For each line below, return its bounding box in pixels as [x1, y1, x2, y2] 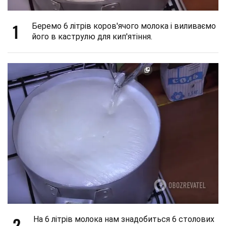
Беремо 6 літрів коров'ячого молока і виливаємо [32, 21, 216, 31]
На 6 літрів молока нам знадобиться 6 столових [33, 214, 214, 224]
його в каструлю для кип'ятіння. [32, 32, 152, 42]
